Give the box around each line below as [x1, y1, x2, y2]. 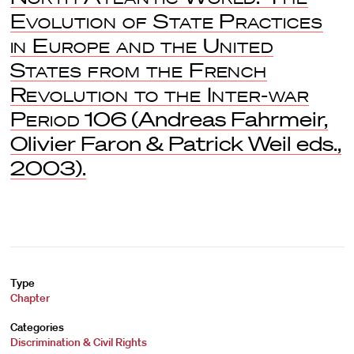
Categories [9, 320, 64, 334]
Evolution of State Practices [9, 9, 324, 32]
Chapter [9, 291, 50, 305]
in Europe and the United [9, 34, 274, 57]
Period [9, 107, 81, 130]
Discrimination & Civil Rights [9, 335, 147, 349]
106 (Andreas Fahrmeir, [80, 107, 329, 130]
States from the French [9, 58, 268, 81]
